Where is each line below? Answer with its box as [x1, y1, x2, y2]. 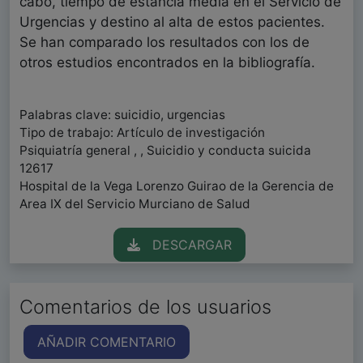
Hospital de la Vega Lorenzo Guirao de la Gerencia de [19, 178, 334, 194]
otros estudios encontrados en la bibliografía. [19, 54, 319, 71]
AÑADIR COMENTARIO [37, 334, 176, 351]
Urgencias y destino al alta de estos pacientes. [19, 14, 325, 31]
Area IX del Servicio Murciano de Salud [19, 196, 250, 212]
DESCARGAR [139, 237, 232, 254]
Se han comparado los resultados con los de [19, 34, 310, 51]
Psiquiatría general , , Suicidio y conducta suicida [19, 143, 311, 159]
